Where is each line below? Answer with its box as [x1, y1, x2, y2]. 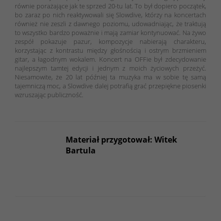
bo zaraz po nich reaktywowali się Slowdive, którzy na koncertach [15, 10, 206, 19]
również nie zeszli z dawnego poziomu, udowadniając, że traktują [15, 19, 206, 28]
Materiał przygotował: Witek [65, 134, 177, 145]
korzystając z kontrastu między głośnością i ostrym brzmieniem [15, 45, 206, 55]
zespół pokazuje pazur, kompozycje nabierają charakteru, [15, 37, 206, 46]
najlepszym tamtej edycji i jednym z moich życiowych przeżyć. [15, 63, 206, 73]
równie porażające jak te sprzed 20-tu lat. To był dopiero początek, [15, 1, 206, 10]
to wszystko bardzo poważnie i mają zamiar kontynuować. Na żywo [15, 28, 206, 37]
